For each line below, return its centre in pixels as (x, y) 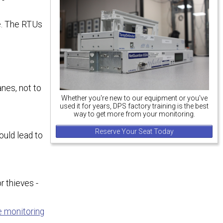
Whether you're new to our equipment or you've (134, 98)
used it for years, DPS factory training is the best (134, 106)
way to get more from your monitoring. (134, 114)
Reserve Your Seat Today (134, 132)
